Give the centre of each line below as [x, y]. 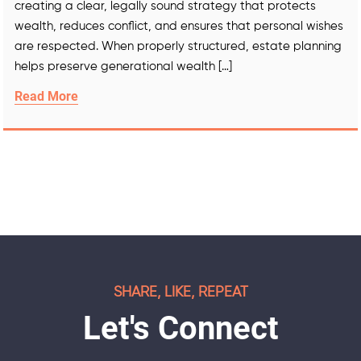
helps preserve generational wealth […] [123, 66]
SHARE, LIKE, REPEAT [180, 293]
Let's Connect [180, 328]
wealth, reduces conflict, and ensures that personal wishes [179, 26]
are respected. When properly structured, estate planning [178, 46]
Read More [46, 96]
